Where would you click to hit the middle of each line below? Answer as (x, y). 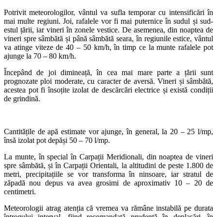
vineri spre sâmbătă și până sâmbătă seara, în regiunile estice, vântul (108, 38)
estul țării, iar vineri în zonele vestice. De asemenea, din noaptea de (108, 30)
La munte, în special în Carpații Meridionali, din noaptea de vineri (108, 156)
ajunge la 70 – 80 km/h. (40, 56)
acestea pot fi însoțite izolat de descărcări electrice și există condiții (108, 90)
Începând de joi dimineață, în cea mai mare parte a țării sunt (108, 72)
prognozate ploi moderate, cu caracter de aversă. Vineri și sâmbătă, (108, 81)
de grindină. (22, 98)
